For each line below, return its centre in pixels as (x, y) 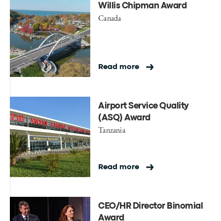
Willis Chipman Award (143, 6)
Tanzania (112, 130)
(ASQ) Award (124, 118)
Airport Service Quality (144, 106)
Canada (110, 18)
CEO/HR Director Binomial (151, 207)
